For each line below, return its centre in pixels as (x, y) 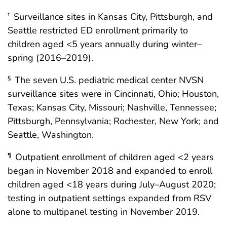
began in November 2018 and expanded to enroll (110, 171)
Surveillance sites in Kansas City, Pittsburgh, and (112, 16)
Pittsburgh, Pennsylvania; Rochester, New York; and (113, 121)
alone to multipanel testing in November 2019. (104, 212)
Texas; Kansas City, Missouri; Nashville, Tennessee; (112, 107)
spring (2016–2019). (50, 58)
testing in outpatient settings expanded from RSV (109, 198)
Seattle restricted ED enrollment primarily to (98, 30)
